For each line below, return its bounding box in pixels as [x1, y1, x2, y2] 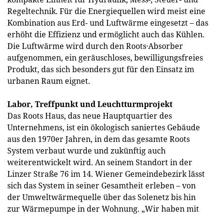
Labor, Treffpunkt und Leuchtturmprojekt [7, 99, 172, 109]
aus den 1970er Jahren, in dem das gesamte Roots [7, 134, 190, 144]
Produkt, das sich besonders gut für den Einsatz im [7, 64, 194, 75]
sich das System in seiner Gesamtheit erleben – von [7, 180, 196, 191]
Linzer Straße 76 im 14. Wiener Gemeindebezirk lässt [7, 169, 205, 179]
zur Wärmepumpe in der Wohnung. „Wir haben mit [7, 203, 199, 214]
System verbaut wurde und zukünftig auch [7, 145, 166, 156]
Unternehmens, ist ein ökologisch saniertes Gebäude [7, 122, 200, 133]
